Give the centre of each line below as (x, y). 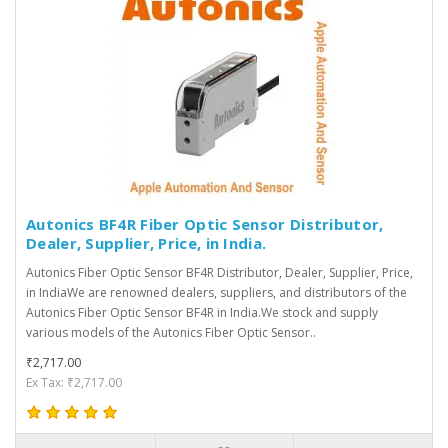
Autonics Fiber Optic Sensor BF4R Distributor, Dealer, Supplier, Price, (219, 272)
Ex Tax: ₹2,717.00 (74, 382)
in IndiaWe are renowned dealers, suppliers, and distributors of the (216, 292)
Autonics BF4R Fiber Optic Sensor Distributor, (205, 223)
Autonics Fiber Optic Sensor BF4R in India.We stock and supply (202, 312)
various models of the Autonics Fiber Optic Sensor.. (171, 332)
